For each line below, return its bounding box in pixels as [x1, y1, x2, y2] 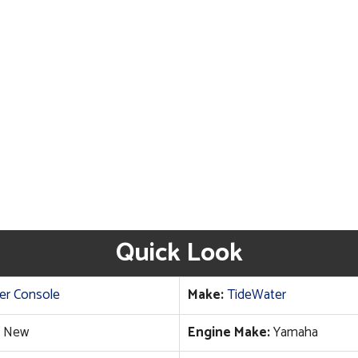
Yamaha [269, 321, 318, 344]
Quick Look [115, 233, 243, 275]
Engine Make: [187, 321, 270, 344]
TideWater [226, 284, 286, 307]
